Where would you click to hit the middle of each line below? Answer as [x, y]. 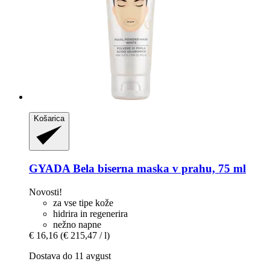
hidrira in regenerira [90, 213]
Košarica [49, 119]
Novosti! [46, 192]
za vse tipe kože [83, 202]
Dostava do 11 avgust [70, 256]
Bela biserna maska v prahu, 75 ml [158, 168]
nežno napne [77, 224]
